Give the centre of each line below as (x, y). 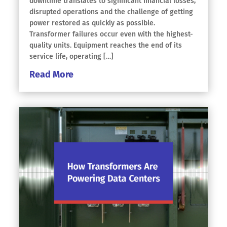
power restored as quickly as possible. (92, 23)
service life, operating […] (71, 56)
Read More (51, 74)
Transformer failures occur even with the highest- (111, 34)
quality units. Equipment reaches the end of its (106, 45)
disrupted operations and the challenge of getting (111, 12)
